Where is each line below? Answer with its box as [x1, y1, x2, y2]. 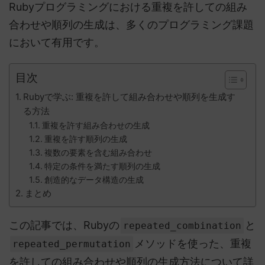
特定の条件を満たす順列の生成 [44, 161, 160, 171]
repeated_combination [123, 220, 241, 231]
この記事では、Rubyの [9, 219, 119, 231]
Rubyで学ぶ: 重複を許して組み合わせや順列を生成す [23, 91, 236, 102]
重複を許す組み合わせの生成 [41, 120, 150, 130]
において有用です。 [9, 36, 105, 49]
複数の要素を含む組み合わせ [44, 147, 152, 157]
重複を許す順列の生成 [44, 134, 127, 144]
